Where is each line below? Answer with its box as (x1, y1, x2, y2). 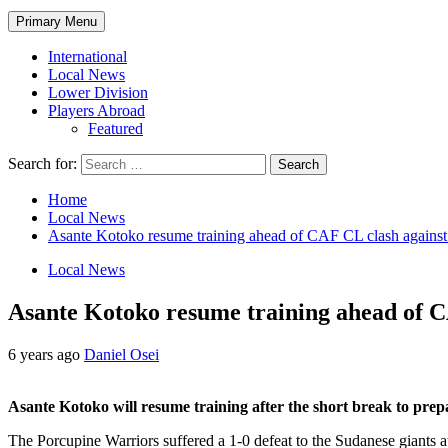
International (48, 47, 127, 65)
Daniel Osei (84, 345, 159, 363)
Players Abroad (48, 101, 145, 119)
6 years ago (8, 345, 84, 363)
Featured (88, 119, 143, 137)
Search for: (8, 154, 77, 172)
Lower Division (48, 83, 148, 101)
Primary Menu (16, 13, 97, 29)
